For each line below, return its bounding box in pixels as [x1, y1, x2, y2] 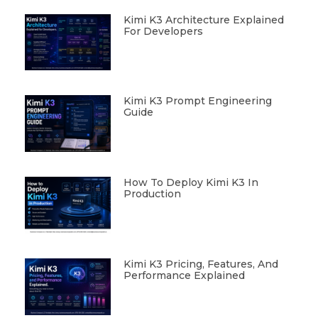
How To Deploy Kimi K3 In [123, 176, 258, 190]
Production [123, 187, 181, 201]
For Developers [123, 24, 203, 38]
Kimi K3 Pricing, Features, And [123, 258, 278, 271]
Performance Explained [123, 269, 245, 283]
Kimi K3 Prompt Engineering [123, 94, 272, 108]
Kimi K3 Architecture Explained [123, 13, 284, 26]
